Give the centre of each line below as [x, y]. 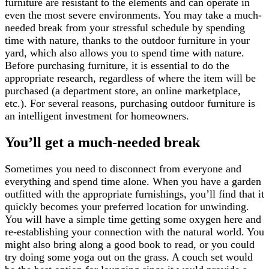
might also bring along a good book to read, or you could [130, 245]
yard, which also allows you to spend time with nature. [125, 53]
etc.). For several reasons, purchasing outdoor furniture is [130, 104]
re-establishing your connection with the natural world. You [134, 232]
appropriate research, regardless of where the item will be [130, 78]
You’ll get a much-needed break [102, 143]
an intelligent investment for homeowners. [98, 116]
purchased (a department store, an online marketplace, [123, 91]
